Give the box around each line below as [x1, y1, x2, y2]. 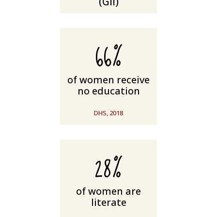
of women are [76, 185, 141, 198]
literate [91, 196, 126, 209]
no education [77, 84, 140, 98]
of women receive [67, 73, 150, 87]
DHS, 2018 [94, 108, 123, 118]
